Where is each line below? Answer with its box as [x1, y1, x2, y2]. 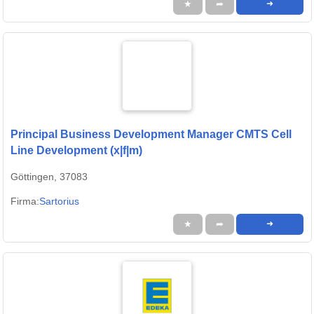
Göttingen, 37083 [11, 171, 88, 183]
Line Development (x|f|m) [11, 144, 142, 157]
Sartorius [39, 196, 79, 207]
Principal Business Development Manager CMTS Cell [11, 128, 292, 141]
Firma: [11, 196, 39, 207]
